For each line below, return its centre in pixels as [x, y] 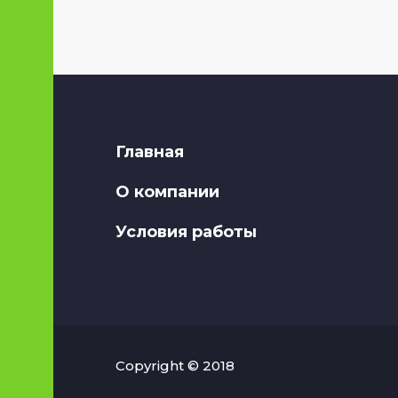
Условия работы [186, 231]
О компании [167, 191]
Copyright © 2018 [175, 365]
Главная [150, 151]
